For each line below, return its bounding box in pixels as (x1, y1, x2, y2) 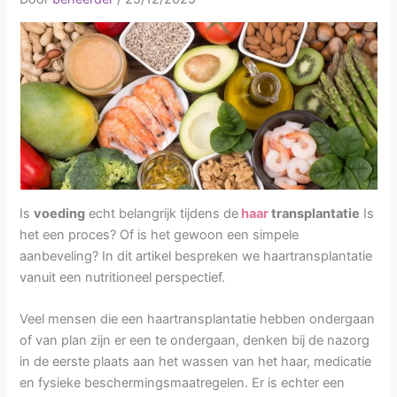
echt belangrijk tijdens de (85, 205, 239, 222)
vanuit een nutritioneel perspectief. (19, 269, 226, 285)
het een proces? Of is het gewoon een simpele (19, 226, 300, 243)
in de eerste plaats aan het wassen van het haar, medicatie (19, 353, 372, 370)
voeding (34, 205, 86, 222)
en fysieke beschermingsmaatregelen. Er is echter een (19, 374, 346, 391)
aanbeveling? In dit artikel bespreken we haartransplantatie (19, 247, 373, 264)
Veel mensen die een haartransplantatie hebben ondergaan (19, 310, 376, 327)
